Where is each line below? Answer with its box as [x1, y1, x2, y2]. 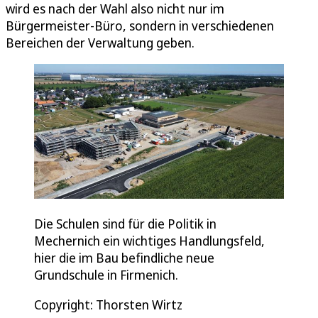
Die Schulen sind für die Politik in [34, 215, 216, 233]
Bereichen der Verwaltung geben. [6, 33, 194, 51]
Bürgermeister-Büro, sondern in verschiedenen [6, 16, 274, 34]
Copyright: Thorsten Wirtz [34, 296, 182, 314]
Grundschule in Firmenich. [34, 266, 178, 284]
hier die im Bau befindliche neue [34, 249, 214, 267]
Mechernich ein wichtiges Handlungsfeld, [34, 232, 265, 250]
